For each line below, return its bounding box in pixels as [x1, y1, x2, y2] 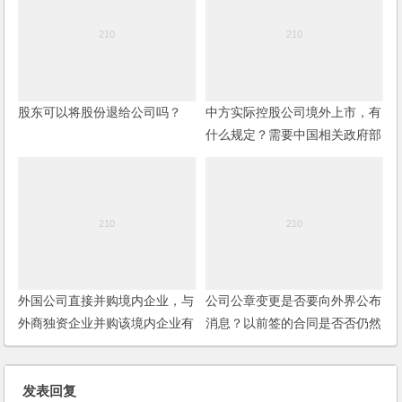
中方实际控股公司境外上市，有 [205, 104, 381, 119]
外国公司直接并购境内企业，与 [18, 293, 195, 309]
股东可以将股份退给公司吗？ [18, 104, 182, 119]
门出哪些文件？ [205, 149, 293, 164]
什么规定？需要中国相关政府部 [205, 127, 381, 142]
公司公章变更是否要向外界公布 [205, 293, 381, 309]
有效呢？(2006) [205, 338, 293, 354]
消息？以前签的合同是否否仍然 [205, 316, 381, 331]
